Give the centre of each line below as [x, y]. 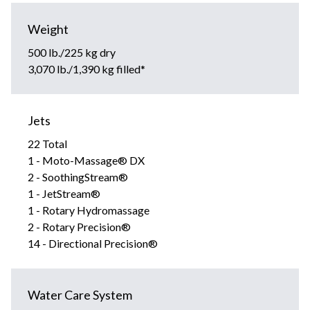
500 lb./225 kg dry [72, 52]
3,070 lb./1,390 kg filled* [86, 69]
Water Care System [80, 294]
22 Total [47, 143]
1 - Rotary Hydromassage [89, 210]
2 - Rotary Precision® [79, 226]
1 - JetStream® [64, 193]
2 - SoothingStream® [78, 176]
